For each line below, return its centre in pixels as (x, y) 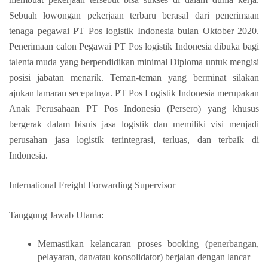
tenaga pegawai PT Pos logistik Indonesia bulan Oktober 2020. (134, 31)
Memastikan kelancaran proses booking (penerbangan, (148, 243)
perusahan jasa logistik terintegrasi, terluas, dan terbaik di (134, 139)
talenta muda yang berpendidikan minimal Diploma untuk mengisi (134, 62)
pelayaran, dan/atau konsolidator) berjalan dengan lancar (144, 257)
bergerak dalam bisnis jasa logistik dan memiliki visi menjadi (134, 124)
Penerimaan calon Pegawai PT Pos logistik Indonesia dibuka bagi (134, 46)
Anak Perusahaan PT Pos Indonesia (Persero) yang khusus (134, 108)
